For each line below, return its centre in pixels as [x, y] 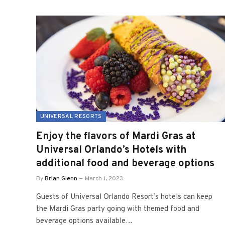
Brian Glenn [61, 179]
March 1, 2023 [104, 179]
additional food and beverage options [125, 163]
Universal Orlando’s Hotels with [111, 150]
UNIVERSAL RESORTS [71, 116]
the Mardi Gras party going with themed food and [118, 209]
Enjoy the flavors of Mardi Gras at [116, 136]
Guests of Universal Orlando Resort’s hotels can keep [124, 197]
